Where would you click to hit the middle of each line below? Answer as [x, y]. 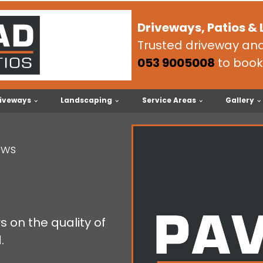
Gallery [240, 100]
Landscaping [87, 100]
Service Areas [169, 100]
